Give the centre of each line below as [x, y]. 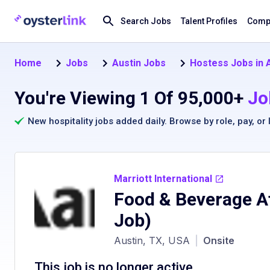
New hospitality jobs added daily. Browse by [121, 121]
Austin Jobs [139, 63]
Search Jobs [146, 21]
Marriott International [163, 179]
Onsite [219, 240]
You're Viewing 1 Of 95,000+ [129, 98]
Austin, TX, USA [152, 240]
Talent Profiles [209, 21]
